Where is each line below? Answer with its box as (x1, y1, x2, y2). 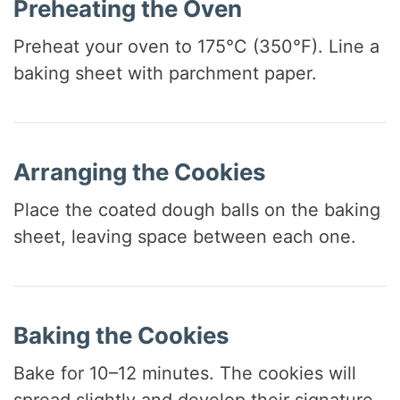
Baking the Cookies (13, 321, 230, 349)
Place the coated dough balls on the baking (13, 198, 381, 221)
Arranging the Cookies (13, 157, 267, 186)
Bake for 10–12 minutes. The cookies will (13, 362, 357, 384)
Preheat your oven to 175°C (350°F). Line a (13, 35, 380, 57)
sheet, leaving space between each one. (13, 225, 357, 247)
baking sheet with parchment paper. (13, 62, 318, 84)
